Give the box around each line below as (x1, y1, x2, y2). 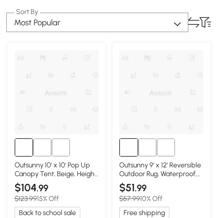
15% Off (36, 194, 59, 203)
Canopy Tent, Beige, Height (14, 169, 97, 178)
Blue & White (119, 178, 158, 187)
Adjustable (14, 178, 47, 187)
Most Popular (14, 17, 60, 27)
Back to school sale (18, 208, 76, 217)
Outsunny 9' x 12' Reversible (119, 160, 201, 169)
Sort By (16, 7, 38, 16)
